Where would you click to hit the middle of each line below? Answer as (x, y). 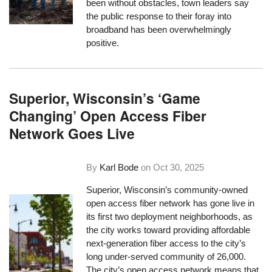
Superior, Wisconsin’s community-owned (167, 189)
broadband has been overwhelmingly (159, 29)
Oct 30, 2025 (179, 167)
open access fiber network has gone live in (171, 203)
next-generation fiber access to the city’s (166, 243)
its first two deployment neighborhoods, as (170, 216)
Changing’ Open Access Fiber (108, 116)
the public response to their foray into (159, 16)
